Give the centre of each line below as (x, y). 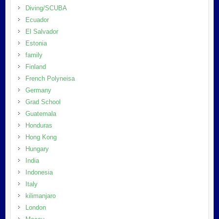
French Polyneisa (50, 78)
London (35, 207)
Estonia (36, 43)
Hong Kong (41, 137)
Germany (38, 90)
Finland (35, 66)
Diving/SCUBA (46, 8)
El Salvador (42, 31)
